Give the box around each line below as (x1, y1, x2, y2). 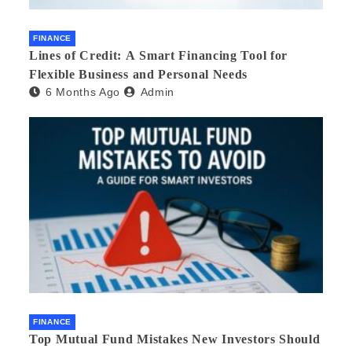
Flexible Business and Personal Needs (29, 67, 248, 81)
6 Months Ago (45, 85, 121, 98)
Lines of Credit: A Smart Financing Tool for (29, 48, 288, 62)
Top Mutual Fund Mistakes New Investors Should (29, 332, 321, 346)
